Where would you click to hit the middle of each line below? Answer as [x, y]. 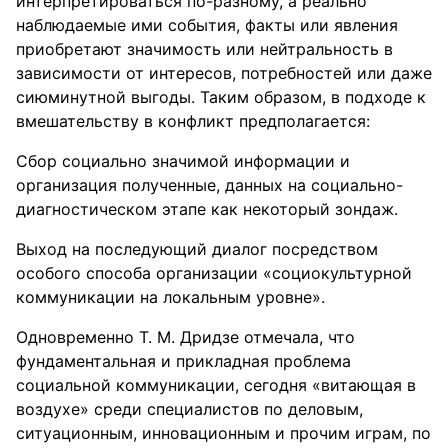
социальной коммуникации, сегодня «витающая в [216, 385]
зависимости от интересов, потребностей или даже [224, 73]
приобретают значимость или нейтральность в [204, 49]
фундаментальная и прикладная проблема [183, 361]
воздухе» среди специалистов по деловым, [189, 409]
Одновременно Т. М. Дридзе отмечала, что [185, 337]
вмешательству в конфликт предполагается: [193, 121]
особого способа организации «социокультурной [214, 273]
